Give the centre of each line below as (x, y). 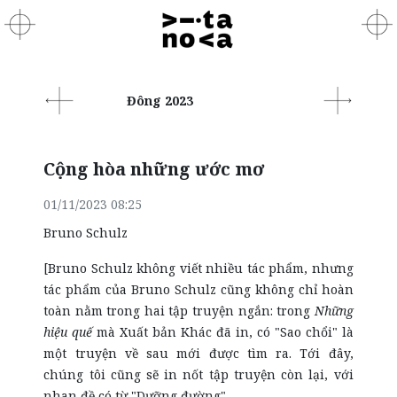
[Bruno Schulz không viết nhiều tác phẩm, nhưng (198, 268)
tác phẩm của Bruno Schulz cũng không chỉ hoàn (198, 289)
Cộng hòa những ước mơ (154, 169)
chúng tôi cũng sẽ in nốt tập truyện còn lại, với (198, 374)
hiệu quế (68, 332)
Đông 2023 (160, 100)
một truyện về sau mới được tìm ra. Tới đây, (198, 353)
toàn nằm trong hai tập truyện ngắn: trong (179, 311)
